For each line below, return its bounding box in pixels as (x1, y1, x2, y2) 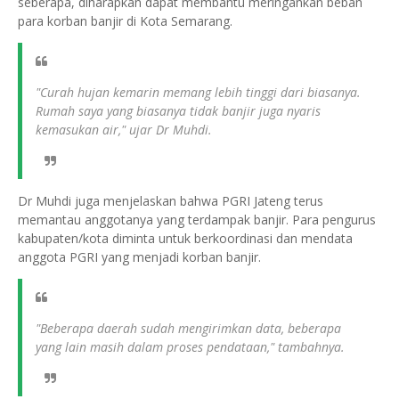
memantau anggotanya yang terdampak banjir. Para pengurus (18, 211, 376, 229)
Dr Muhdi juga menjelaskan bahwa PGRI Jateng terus (18, 192, 323, 210)
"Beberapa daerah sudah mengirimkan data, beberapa (36, 320, 341, 338)
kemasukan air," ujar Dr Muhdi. (36, 121, 212, 139)
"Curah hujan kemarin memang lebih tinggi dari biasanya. (36, 84, 361, 102)
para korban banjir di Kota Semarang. (18, 12, 236, 30)
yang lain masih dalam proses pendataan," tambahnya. (36, 338, 345, 356)
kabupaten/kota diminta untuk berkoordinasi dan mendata (18, 230, 353, 248)
